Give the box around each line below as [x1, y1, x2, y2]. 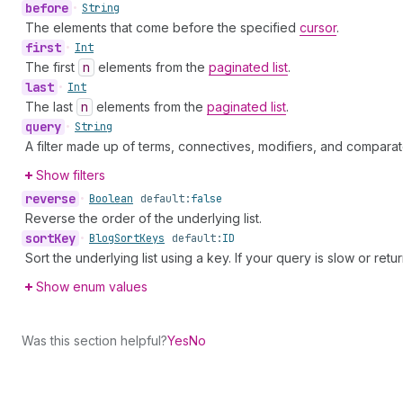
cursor [300, 20, 336, 35]
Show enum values [36, 279, 148, 294]
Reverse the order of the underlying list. [25, 210, 262, 226]
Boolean [89, 192, 133, 206]
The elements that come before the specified [25, 20, 300, 35]
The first [25, 59, 78, 75]
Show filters [36, 167, 105, 183]
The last [25, 99, 76, 114]
